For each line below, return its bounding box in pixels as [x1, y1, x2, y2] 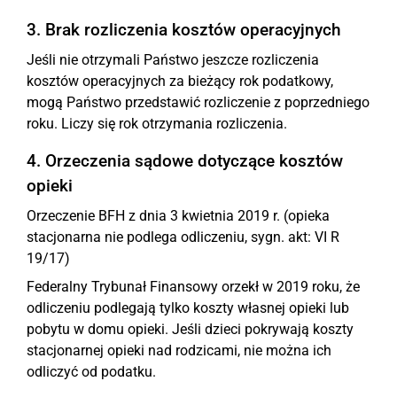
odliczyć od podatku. [27, 363, 156, 380]
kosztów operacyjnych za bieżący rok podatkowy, [27, 73, 333, 90]
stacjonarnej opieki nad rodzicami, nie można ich [27, 342, 331, 359]
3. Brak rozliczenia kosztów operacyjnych [27, 19, 341, 40]
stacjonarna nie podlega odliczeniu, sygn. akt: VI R [27, 229, 339, 245]
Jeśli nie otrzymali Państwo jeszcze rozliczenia [27, 51, 319, 68]
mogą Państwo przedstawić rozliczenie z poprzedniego [27, 94, 370, 111]
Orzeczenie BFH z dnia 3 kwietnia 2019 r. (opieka [27, 207, 330, 224]
